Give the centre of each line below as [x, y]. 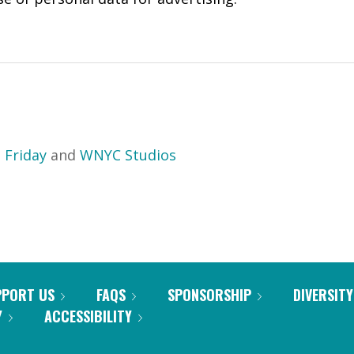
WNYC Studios [128, 155]
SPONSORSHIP [209, 295]
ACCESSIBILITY [88, 316]
